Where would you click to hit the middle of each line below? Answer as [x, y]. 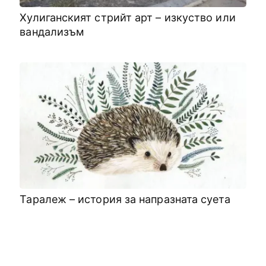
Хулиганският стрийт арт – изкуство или [128, 17]
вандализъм [52, 31]
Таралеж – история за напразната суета [125, 199]
